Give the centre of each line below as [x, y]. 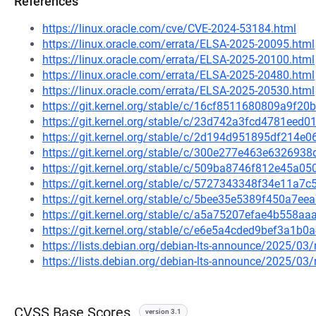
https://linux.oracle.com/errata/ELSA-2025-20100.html [178, 60]
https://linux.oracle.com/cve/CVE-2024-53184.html [169, 29]
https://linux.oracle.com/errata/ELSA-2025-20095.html [178, 44]
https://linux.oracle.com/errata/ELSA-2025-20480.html [178, 75]
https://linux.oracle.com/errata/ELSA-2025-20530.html [178, 91]
